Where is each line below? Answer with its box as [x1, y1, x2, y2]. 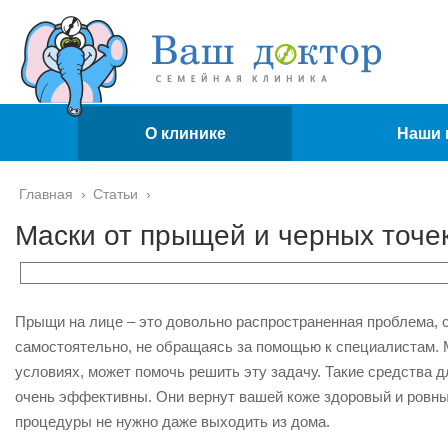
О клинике [144, 125, 226, 142]
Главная [19, 186, 73, 202]
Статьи [93, 186, 138, 202]
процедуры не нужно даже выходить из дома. [15, 413, 330, 430]
